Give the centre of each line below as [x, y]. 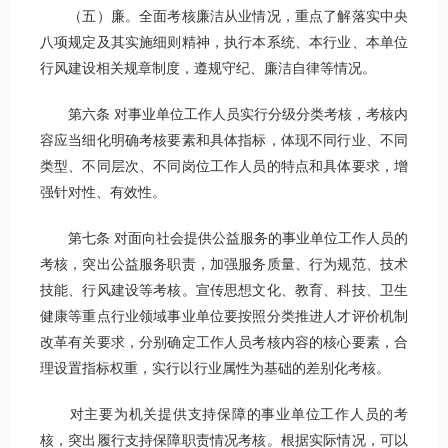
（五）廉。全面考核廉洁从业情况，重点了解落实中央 [224, 17]
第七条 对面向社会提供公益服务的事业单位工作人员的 [224, 239]
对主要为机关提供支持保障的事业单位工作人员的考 [224, 415]
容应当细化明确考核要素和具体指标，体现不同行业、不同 [224, 141]
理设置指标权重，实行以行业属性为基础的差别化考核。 [215, 369]
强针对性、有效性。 [103, 193]
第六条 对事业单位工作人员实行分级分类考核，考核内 [224, 115]
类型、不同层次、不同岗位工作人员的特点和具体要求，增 [224, 167]
